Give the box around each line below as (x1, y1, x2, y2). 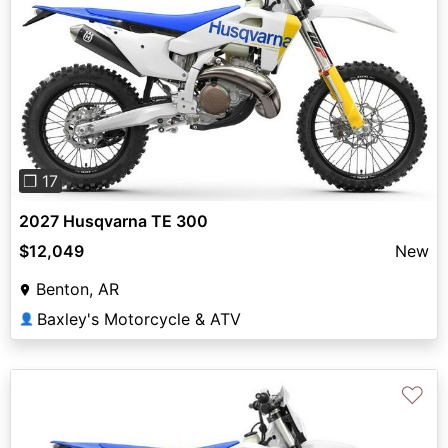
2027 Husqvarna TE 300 (19, 210, 208, 231)
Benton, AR (36, 278, 119, 299)
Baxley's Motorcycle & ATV (37, 308, 241, 329)
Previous (42, 69, 108, 90)
